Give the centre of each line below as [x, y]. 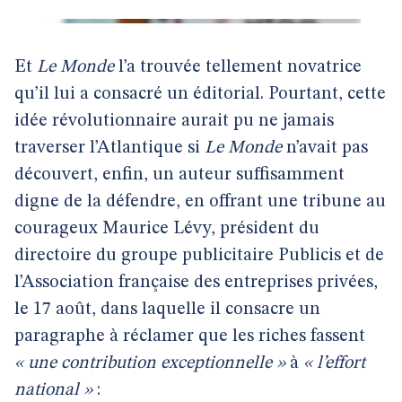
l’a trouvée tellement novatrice [238, 67]
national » [53, 390]
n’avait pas [325, 148]
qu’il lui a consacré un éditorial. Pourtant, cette [200, 94]
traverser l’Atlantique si [109, 148]
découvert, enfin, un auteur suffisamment [179, 175]
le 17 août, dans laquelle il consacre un [167, 310]
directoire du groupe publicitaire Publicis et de [199, 256]
